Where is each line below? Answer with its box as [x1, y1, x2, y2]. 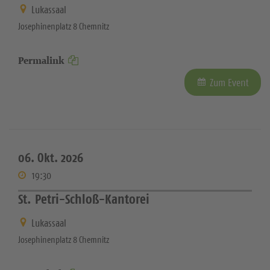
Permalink [18, 54, 64, 67]
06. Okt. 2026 [18, 149, 83, 166]
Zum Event [210, 76, 249, 89]
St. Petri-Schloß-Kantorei [18, 190, 149, 207]
